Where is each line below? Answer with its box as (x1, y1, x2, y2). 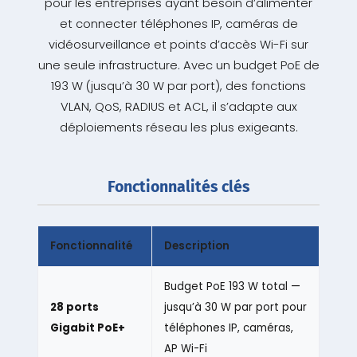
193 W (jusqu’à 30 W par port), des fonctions (51, 78, 306, 95)
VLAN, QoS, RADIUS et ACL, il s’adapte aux (60, 99, 297, 116)
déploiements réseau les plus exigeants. (59, 120, 298, 136)
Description (163, 238, 229, 254)
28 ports (49, 300, 99, 316)
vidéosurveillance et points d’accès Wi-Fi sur (49, 37, 308, 53)
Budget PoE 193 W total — (163, 279, 300, 295)
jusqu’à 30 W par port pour (163, 300, 307, 316)
